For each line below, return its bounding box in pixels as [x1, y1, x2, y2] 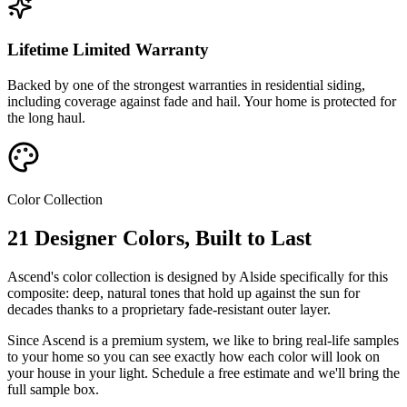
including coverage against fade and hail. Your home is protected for [7, 94, 396, 110]
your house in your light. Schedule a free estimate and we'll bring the [7, 364, 400, 381]
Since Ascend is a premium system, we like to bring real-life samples [7, 332, 399, 348]
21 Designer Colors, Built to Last [7, 225, 312, 250]
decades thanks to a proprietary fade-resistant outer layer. [7, 301, 331, 317]
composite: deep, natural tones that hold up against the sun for [7, 284, 360, 301]
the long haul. [7, 110, 85, 126]
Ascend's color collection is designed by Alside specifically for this [7, 268, 388, 284]
